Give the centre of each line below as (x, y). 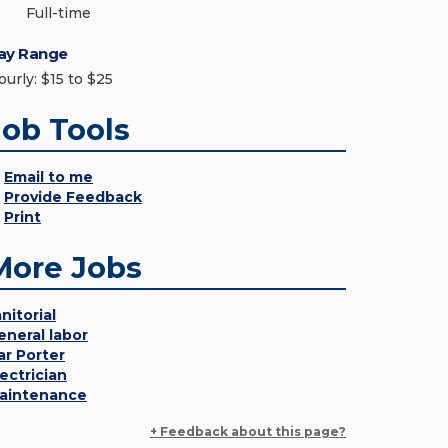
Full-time (58, 13)
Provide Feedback (73, 197)
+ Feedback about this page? (248, 431)
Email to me (48, 177)
